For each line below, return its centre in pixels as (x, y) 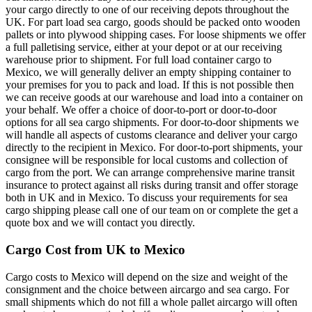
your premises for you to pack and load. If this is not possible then (150, 85)
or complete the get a (252, 210)
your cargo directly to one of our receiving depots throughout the (147, 10)
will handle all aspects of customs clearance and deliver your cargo (151, 135)
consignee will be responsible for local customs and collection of (147, 160)
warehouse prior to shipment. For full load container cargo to (139, 60)
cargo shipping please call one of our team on (106, 210)
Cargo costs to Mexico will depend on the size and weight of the (147, 276)
